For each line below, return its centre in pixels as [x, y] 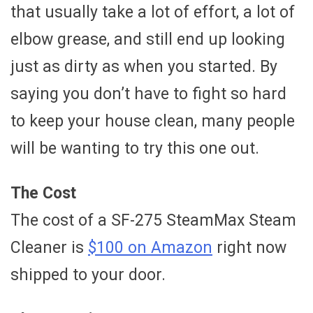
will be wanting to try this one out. [135, 148]
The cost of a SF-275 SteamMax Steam [153, 220]
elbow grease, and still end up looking [148, 39]
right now [249, 247]
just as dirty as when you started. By [144, 66]
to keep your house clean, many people [153, 121]
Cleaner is [49, 247]
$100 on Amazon [150, 247]
